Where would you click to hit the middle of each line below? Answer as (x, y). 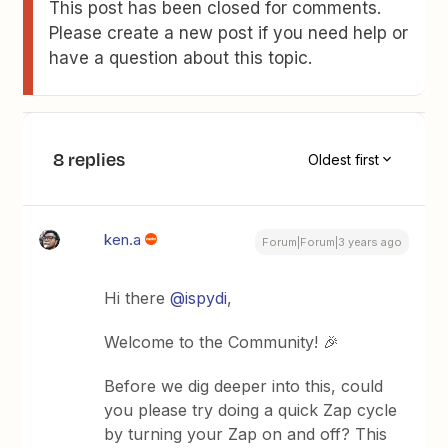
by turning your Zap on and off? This (246, 434)
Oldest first (343, 159)
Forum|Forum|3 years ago (331, 242)
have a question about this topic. (181, 58)
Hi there (137, 298)
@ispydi (199, 298)
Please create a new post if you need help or (229, 33)
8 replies (89, 159)
